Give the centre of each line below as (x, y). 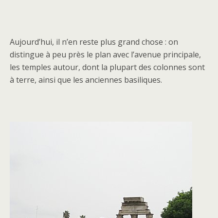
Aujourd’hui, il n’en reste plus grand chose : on (94, 42)
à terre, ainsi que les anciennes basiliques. (86, 80)
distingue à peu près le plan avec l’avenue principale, (105, 54)
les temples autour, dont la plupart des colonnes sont (107, 67)
